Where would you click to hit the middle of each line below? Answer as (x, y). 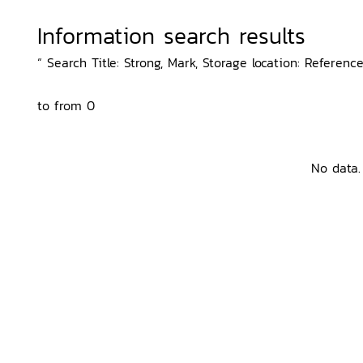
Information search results (171, 36)
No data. (335, 168)
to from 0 (66, 105)
